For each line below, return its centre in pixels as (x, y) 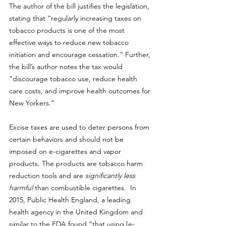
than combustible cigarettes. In (87, 188)
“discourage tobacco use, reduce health (74, 79)
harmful (22, 188)
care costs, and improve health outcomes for (81, 91)
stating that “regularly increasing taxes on (76, 18)
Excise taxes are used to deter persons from (80, 127)
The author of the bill (43, 6)
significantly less (111, 176)
